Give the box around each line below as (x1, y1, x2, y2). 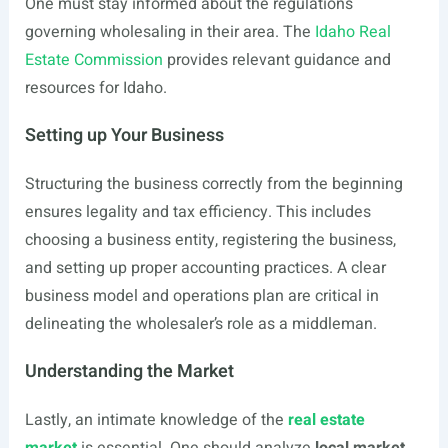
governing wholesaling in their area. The (24, 20, 315, 44)
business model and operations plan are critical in (24, 284, 379, 308)
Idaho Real (314, 20, 391, 44)
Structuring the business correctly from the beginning (24, 172, 403, 196)
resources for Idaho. (24, 76, 167, 100)
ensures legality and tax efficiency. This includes (24, 200, 371, 224)
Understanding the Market (24, 358, 234, 385)
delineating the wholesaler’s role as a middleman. (24, 312, 377, 336)
